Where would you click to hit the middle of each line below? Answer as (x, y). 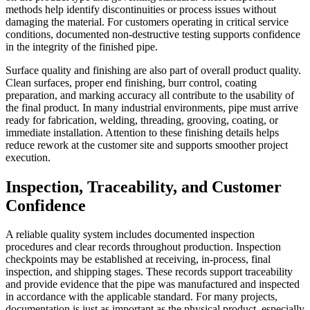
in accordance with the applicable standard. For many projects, (142, 297)
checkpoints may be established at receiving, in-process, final (138, 259)
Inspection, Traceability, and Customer (144, 186)
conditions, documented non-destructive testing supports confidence (153, 34)
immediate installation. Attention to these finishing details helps (142, 132)
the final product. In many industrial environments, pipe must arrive (152, 107)
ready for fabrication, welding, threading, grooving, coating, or (142, 120)
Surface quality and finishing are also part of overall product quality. (153, 70)
